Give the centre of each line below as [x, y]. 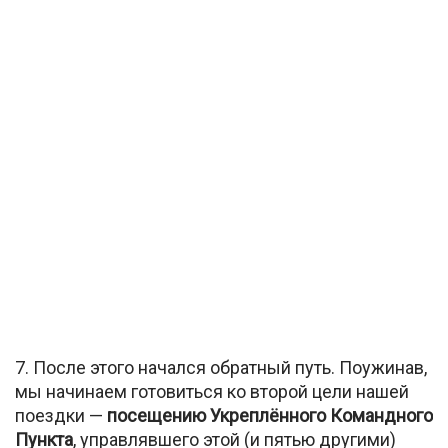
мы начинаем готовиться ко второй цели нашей [212, 392]
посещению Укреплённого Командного [270, 416]
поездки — [61, 416]
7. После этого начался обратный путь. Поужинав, [221, 368]
